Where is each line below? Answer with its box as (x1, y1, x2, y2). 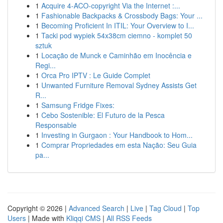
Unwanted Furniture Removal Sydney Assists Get (41, 80, 197, 90)
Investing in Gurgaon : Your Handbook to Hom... (41, 130, 193, 140)
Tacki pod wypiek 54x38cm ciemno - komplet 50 (41, 30, 192, 40)
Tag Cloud (149, 203, 182, 213)
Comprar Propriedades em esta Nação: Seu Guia (41, 140, 197, 150)
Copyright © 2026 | (7, 203, 69, 213)
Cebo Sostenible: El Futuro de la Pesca (41, 110, 165, 120)
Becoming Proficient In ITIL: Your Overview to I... (41, 20, 194, 30)
